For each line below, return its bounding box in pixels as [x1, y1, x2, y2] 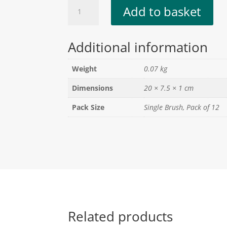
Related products [68, 207, 173, 226]
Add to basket [123, 3, 201, 20]
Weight [72, 63, 97, 73]
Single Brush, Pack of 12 [144, 102, 220, 112]
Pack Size [72, 102, 105, 112]
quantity [67, 31, 103, 44]
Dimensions [72, 83, 113, 93]
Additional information [68, 37, 208, 56]
